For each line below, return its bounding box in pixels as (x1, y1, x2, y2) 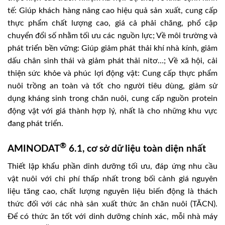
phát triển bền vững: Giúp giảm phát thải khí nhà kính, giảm (8, 44, 217, 52)
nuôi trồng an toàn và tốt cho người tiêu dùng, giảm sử (8, 81, 217, 90)
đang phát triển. (8, 119, 63, 128)
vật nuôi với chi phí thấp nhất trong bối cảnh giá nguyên (8, 174, 217, 183)
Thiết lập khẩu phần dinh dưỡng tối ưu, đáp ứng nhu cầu (8, 162, 217, 170)
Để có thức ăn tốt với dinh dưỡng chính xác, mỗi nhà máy (8, 212, 217, 220)
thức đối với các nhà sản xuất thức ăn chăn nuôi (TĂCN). (8, 199, 217, 208)
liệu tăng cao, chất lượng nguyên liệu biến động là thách (8, 187, 217, 195)
